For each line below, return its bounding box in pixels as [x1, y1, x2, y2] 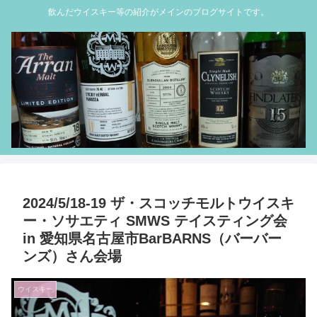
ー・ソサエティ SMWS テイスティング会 [23, 213, 287, 229]
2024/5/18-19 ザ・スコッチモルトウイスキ [23, 195, 294, 212]
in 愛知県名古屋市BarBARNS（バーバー [23, 231, 282, 247]
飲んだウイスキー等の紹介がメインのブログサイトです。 [48, 7, 269, 18]
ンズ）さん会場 [23, 248, 122, 265]
